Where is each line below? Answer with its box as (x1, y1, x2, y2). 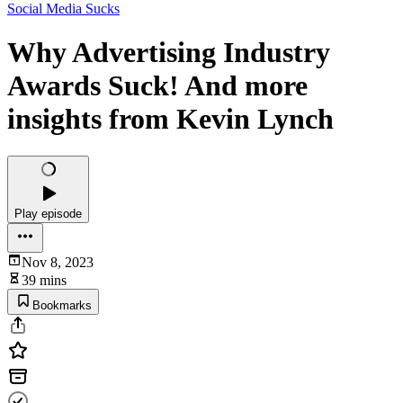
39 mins (22, 272, 67, 288)
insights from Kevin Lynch (7, 103, 334, 136)
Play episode (14, 206, 82, 220)
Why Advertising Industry (7, 36, 330, 69)
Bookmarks (32, 298, 92, 312)
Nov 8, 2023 (22, 254, 94, 270)
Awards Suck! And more (7, 69, 308, 103)
